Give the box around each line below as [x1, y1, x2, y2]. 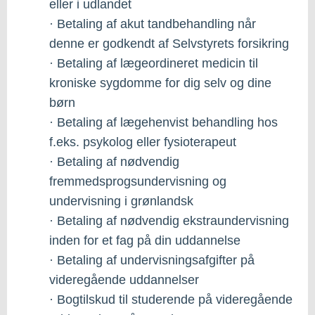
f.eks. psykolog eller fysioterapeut [49, 134, 236, 149]
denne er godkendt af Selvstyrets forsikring [49, 36, 289, 51]
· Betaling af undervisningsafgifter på [49, 252, 255, 267]
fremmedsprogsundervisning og [49, 174, 226, 188]
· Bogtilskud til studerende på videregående [49, 292, 292, 307]
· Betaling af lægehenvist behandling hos [49, 115, 278, 129]
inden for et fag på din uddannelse [49, 233, 240, 247]
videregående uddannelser [49, 272, 199, 287]
